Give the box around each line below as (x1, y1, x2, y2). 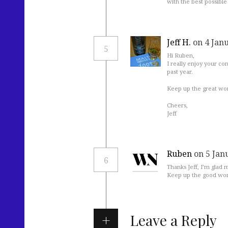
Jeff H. (167, 37, 191, 48)
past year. (167, 67, 193, 75)
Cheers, (167, 101, 188, 109)
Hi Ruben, (167, 51, 194, 59)
